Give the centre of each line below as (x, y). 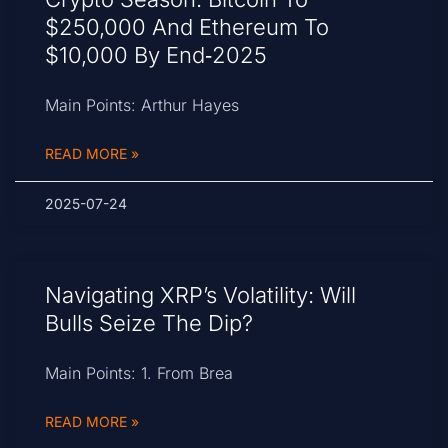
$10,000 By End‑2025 (156, 55)
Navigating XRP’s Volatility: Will (200, 295)
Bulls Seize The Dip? (149, 323)
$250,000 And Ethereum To (187, 27)
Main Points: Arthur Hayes (142, 105)
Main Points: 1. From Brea (139, 373)
